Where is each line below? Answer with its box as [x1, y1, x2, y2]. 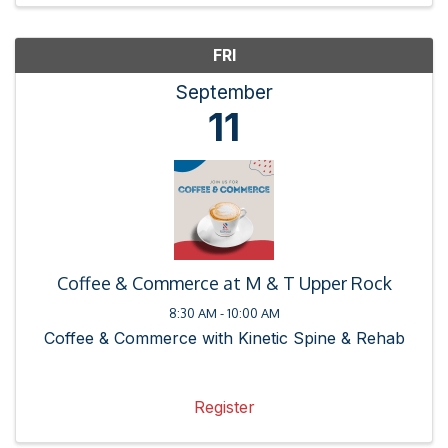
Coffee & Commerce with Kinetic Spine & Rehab [43, 327, 405, 348]
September [175, 79, 273, 104]
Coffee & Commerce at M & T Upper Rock [56, 271, 392, 294]
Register [193, 396, 255, 417]
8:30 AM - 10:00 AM [168, 304, 280, 321]
